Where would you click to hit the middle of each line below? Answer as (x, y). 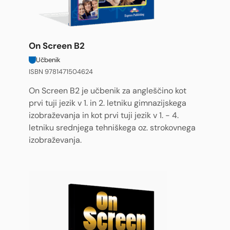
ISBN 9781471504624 (61, 72)
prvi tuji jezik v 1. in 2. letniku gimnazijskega (108, 103)
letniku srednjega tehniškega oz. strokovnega (112, 128)
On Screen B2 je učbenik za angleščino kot (108, 91)
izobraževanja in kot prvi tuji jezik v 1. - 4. (104, 116)
